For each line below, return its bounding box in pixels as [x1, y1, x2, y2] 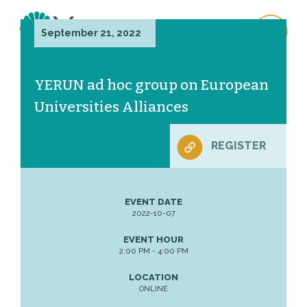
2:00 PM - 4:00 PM [119, 247, 188, 256]
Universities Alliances [34, 98, 188, 116]
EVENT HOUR [123, 234, 184, 245]
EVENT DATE [125, 197, 182, 207]
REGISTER [211, 139, 266, 152]
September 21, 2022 [41, 27, 141, 38]
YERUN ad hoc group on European [34, 76, 269, 94]
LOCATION [129, 272, 178, 282]
